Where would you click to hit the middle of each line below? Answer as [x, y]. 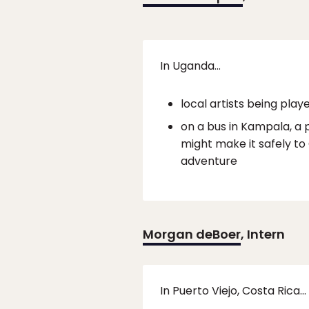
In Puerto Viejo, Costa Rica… [233, 291]
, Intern [263, 235]
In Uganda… [190, 66]
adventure [209, 161]
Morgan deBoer [192, 235]
